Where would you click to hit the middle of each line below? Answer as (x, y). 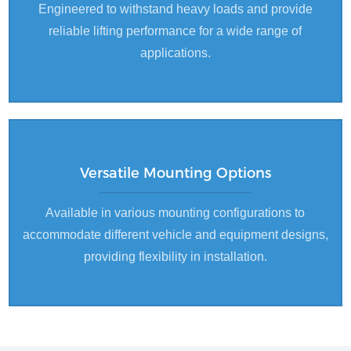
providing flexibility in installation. (175, 256)
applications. (175, 52)
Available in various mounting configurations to (175, 212)
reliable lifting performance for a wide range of (175, 31)
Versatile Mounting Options (175, 174)
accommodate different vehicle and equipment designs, (175, 234)
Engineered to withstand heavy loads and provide (175, 9)
